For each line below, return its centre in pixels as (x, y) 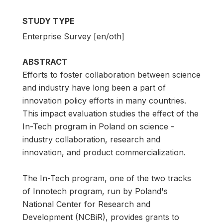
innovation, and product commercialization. (104, 152)
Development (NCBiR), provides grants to (101, 217)
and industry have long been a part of (94, 87)
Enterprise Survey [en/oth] (73, 36)
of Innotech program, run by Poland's (95, 191)
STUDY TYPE (49, 21)
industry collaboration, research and (91, 139)
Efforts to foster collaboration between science (111, 74)
